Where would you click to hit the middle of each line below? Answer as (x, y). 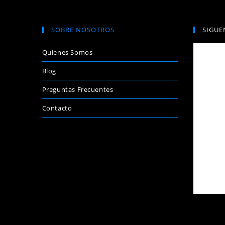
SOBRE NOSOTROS (83, 29)
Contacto (57, 108)
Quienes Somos (67, 52)
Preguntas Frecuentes (78, 89)
